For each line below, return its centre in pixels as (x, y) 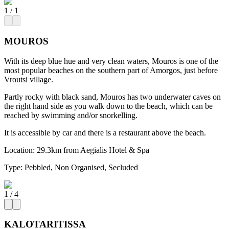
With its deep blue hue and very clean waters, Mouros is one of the (111, 61)
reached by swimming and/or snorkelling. (71, 115)
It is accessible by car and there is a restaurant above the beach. (105, 132)
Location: (19, 150)
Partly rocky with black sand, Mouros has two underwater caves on (112, 97)
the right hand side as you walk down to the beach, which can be (108, 106)
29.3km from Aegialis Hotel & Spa (93, 150)
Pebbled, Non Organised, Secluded (81, 167)
